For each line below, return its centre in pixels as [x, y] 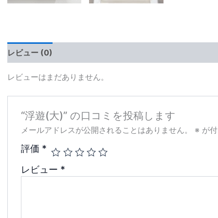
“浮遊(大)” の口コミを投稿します [98, 116]
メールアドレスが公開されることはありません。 [106, 130]
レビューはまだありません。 [58, 77]
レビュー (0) [30, 52]
